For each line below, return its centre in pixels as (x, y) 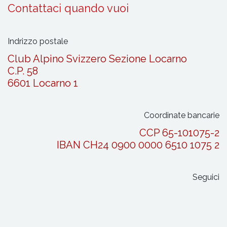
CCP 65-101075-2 (179, 133)
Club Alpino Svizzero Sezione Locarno (97, 59)
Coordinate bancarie (182, 115)
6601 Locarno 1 (45, 83)
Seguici (206, 177)
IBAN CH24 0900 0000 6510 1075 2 (138, 145)
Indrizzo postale (38, 41)
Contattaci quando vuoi (68, 8)
